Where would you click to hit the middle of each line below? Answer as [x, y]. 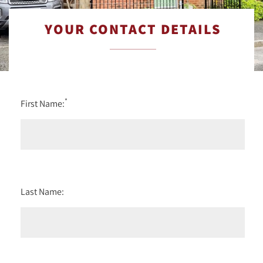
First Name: [43, 103]
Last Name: [42, 191]
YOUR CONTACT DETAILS [133, 28]
